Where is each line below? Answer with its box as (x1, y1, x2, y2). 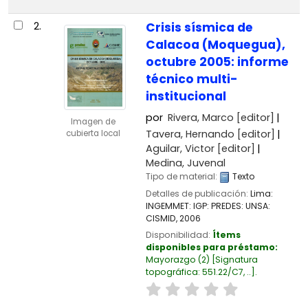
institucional (145, 88, 226, 105)
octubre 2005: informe (145, 54, 289, 71)
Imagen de (70, 116, 115, 128)
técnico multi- (145, 71, 238, 88)
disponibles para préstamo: (145, 241, 278, 253)
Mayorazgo (145, 253, 196, 265)
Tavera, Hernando (145, 127, 234, 142)
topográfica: (145, 265, 202, 278)
